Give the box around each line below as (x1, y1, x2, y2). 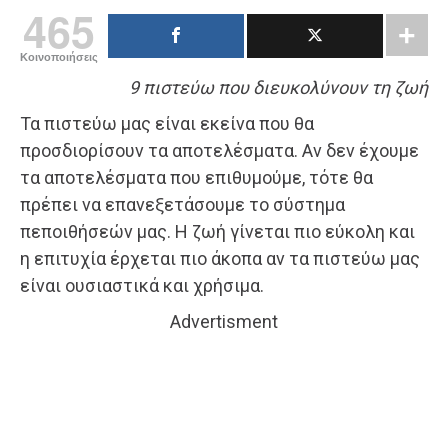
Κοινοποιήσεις (20, 50, 98, 63)
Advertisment (170, 310, 278, 332)
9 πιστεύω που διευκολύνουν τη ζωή (129, 76, 428, 98)
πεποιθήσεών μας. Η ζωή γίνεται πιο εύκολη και (20, 220, 415, 242)
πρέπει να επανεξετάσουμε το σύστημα (20, 193, 345, 215)
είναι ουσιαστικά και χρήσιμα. (20, 274, 264, 296)
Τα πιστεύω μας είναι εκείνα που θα (20, 112, 314, 134)
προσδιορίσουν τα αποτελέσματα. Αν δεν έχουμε (20, 139, 419, 161)
